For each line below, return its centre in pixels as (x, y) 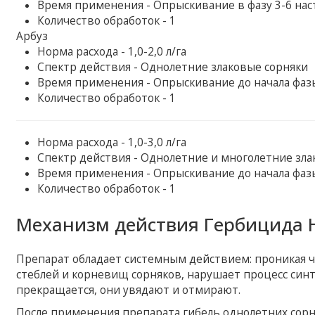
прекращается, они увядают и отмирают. (129, 290)
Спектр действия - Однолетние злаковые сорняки (173, 67)
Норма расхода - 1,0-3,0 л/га (112, 142)
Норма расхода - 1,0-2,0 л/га (112, 51)
